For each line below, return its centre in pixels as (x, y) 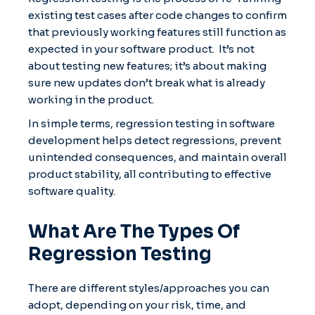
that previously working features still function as (157, 32)
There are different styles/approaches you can (149, 288)
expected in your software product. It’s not (141, 49)
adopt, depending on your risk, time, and (137, 304)
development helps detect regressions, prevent (155, 140)
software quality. (72, 191)
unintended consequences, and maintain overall (157, 157)
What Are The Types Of (134, 231)
